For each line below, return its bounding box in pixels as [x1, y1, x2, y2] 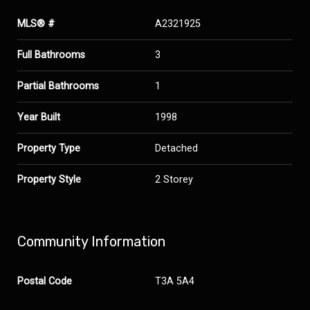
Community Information [17, 233, 165, 250]
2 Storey [155, 174, 193, 186]
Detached [155, 143, 198, 155]
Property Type [17, 143, 80, 155]
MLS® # [17, 18, 55, 30]
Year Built [17, 111, 60, 124]
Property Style [17, 174, 81, 186]
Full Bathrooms [17, 49, 85, 62]
